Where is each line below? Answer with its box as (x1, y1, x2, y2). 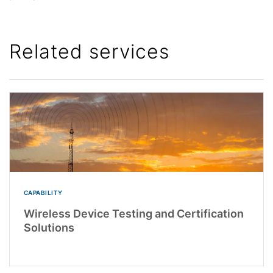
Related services (9, 40, 169, 64)
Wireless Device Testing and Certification (23, 207, 244, 221)
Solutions (23, 221, 74, 235)
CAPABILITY (23, 189, 63, 197)
